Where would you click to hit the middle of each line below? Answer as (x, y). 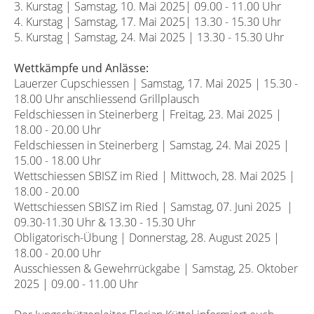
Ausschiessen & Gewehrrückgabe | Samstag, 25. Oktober (156, 268)
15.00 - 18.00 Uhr (57, 161)
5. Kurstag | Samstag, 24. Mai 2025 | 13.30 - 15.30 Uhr (149, 37)
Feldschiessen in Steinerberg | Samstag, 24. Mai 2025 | (152, 145)
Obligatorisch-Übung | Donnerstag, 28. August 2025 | (147, 238)
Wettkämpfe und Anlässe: (83, 68)
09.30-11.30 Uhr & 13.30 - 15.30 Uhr (105, 222)
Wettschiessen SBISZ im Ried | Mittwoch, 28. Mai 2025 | (155, 176)
